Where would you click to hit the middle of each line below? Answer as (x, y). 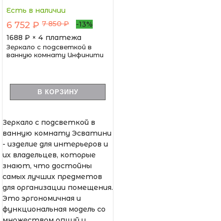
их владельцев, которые (49, 155)
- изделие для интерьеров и (55, 144)
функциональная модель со (54, 209)
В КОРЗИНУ (58, 92)
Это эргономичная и (42, 198)
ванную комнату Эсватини (57, 133)
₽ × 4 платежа (53, 37)
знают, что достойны (47, 166)
